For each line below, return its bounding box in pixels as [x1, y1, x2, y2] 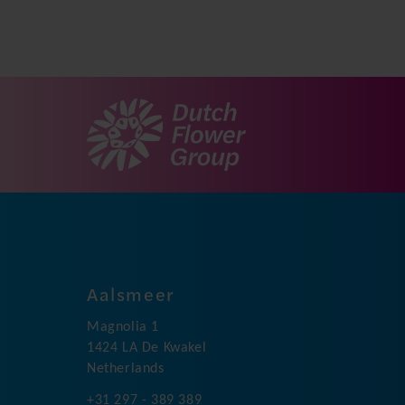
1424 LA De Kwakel [87, 341, 207, 355]
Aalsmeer [87, 280, 175, 306]
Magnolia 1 [87, 320, 160, 334]
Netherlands [87, 362, 165, 376]
